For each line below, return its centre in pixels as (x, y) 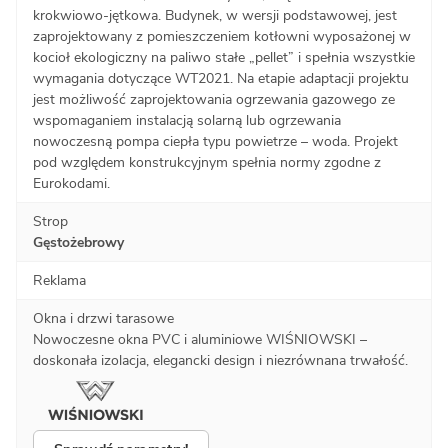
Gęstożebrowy (78, 242)
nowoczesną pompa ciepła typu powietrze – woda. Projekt (215, 141)
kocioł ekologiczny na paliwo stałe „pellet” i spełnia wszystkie (224, 57)
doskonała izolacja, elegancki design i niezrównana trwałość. (220, 360)
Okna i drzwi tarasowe (103, 318)
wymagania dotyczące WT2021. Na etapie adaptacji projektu (221, 78)
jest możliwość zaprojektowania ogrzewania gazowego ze (214, 99)
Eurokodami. (71, 183)
